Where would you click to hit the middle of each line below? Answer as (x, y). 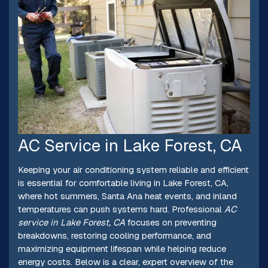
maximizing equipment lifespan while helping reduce (122, 249)
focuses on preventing (170, 223)
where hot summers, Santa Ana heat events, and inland (127, 196)
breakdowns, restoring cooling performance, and (114, 236)
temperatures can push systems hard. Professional (121, 209)
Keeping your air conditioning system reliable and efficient (133, 170)
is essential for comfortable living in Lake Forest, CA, (123, 183)
